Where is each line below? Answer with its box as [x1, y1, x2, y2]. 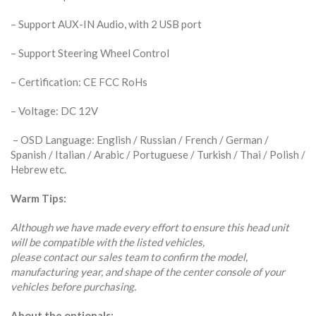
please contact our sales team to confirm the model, [11, 250, 248, 264]
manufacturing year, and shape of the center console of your [11, 265, 285, 279]
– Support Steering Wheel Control [11, 47, 169, 60]
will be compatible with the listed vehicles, [11, 236, 205, 249]
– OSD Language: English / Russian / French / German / [11, 133, 269, 147]
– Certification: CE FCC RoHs [11, 75, 147, 89]
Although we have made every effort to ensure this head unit [11, 221, 289, 234]
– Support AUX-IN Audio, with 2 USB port [11, 18, 202, 31]
